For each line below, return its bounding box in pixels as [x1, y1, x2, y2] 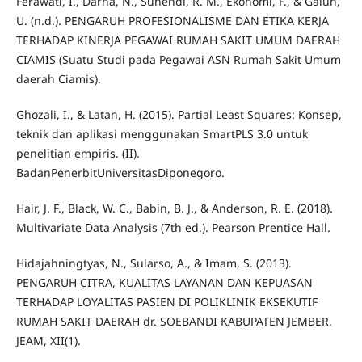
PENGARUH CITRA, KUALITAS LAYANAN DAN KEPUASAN [15, 275, 313, 291]
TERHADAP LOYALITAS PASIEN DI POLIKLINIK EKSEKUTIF [15, 294, 318, 310]
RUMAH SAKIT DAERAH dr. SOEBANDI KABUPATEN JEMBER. [15, 314, 332, 330]
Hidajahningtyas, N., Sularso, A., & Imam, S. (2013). [15, 255, 292, 271]
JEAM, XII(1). [15, 333, 81, 349]
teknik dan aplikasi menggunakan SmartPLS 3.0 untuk [15, 126, 308, 142]
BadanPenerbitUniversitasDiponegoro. [15, 165, 225, 181]
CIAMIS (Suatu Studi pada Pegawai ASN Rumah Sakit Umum [15, 52, 341, 68]
